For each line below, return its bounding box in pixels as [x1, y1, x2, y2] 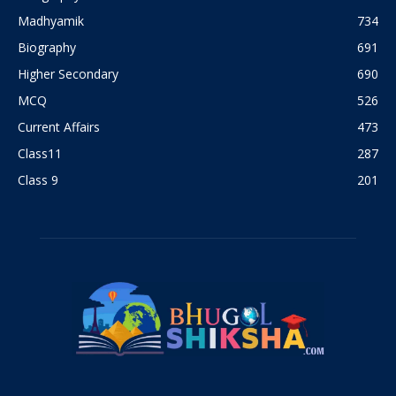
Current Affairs [18, 118, 100, 136]
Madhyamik [18, 12, 84, 30]
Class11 [18, 145, 62, 163]
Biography [18, 39, 76, 57]
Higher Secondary [18, 65, 118, 83]
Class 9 [18, 171, 58, 189]
